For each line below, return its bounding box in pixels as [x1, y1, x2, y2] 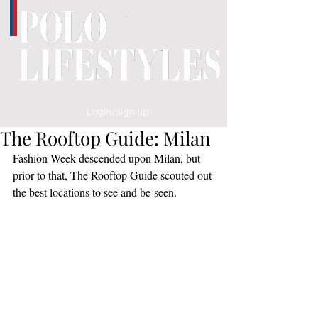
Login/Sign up [86, 106, 148, 117]
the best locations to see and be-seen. [13, 185, 177, 199]
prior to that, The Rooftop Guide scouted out [13, 168, 214, 182]
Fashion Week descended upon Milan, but [13, 150, 203, 165]
